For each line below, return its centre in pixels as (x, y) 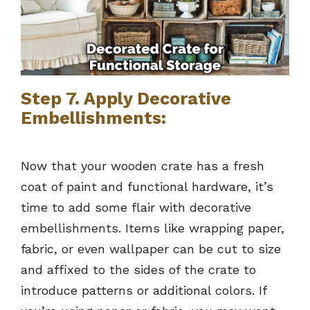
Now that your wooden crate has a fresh (143, 166)
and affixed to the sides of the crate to (138, 270)
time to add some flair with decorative (136, 208)
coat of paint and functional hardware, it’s (147, 187)
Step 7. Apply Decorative (126, 99)
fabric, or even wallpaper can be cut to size (151, 249)
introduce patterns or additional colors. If (144, 291)
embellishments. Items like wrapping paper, (153, 228)
